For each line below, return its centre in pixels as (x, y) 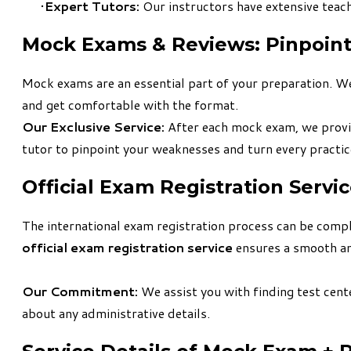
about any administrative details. (116, 313)
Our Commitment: (80, 291)
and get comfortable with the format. (130, 105)
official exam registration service (127, 247)
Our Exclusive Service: (93, 127)
